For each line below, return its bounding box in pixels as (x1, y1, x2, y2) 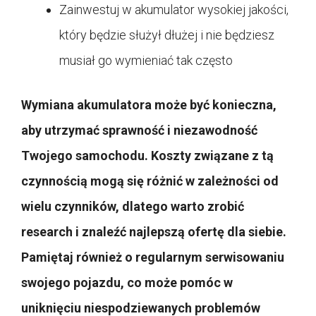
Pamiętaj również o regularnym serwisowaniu (21, 249, 284, 265)
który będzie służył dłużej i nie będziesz (59, 27, 274, 42)
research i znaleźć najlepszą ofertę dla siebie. (21, 224, 286, 239)
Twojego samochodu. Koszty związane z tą (21, 147, 274, 163)
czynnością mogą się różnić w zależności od (21, 173, 279, 188)
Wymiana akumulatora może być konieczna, (21, 97, 276, 112)
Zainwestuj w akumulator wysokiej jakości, (59, 1, 288, 17)
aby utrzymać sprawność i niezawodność (21, 122, 257, 138)
